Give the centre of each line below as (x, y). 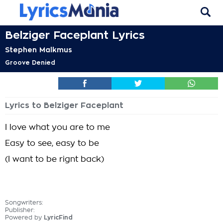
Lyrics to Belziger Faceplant (64, 106)
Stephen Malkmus (39, 50)
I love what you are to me (57, 127)
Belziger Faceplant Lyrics (75, 35)
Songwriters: (24, 203)
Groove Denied (30, 63)
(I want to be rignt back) (55, 159)
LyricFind (58, 218)
